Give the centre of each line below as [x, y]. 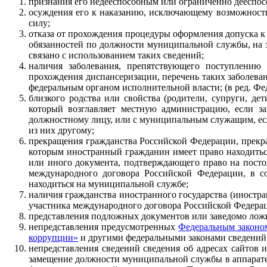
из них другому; [61, 130]
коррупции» [53, 237]
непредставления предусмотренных [104, 226]
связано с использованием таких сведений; [116, 55]
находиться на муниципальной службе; [108, 184]
